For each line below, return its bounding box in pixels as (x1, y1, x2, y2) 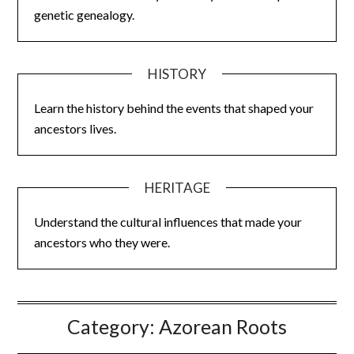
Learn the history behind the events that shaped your (34, 100, 314, 115)
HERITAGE (144, 179, 210, 196)
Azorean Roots (159, 314, 287, 338)
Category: (67, 314, 159, 338)
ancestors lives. (34, 120, 117, 136)
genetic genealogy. (34, 6, 135, 22)
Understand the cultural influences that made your (34, 213, 303, 229)
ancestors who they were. (34, 234, 171, 250)
